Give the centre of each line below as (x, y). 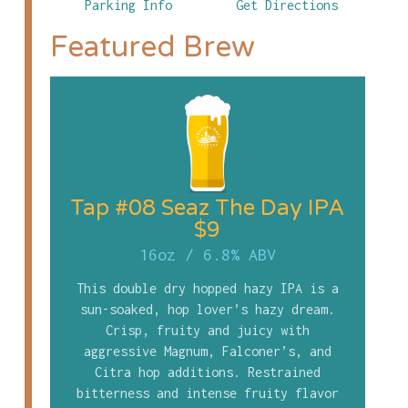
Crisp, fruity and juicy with (207, 330)
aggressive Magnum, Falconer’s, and (207, 351)
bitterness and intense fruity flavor (207, 393)
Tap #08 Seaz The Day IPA (208, 208)
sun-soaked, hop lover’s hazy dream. (207, 309)
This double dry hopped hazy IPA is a (207, 288)
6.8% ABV (239, 254)
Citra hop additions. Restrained (207, 372)
